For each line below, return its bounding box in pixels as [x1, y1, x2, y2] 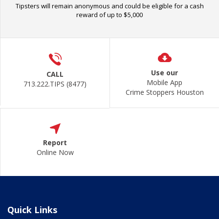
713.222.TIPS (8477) [23, 79, 87, 88]
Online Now [36, 148, 74, 157]
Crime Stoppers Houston [125, 88, 204, 97]
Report [43, 138, 67, 147]
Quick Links [7, 204, 57, 216]
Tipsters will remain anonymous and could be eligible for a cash [15, 1, 204, 11]
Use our [151, 68, 178, 77]
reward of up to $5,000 [76, 10, 143, 20]
